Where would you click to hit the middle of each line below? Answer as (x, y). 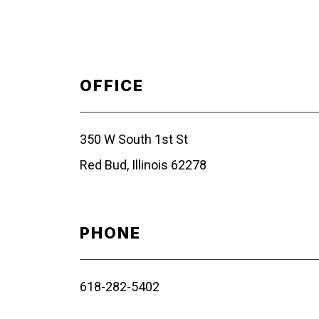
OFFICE (111, 85)
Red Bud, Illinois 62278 (143, 164)
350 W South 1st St (134, 139)
